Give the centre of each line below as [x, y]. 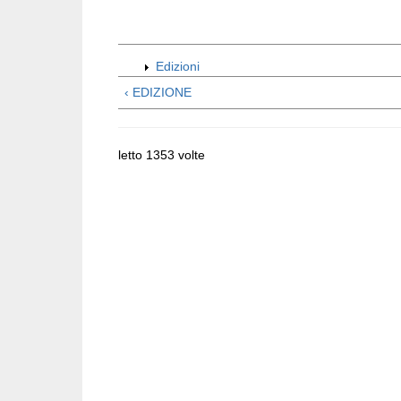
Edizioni [178, 67]
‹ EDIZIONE [158, 93]
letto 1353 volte [162, 155]
